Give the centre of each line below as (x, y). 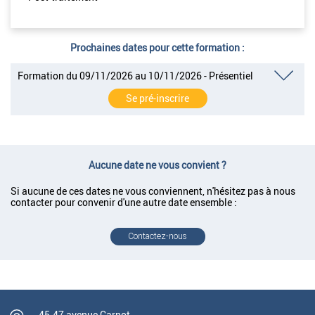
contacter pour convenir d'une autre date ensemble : (124, 202)
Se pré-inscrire (157, 98)
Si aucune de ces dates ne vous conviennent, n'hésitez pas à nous (153, 191)
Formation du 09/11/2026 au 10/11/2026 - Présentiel (135, 75)
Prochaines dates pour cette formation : (157, 47)
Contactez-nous (157, 237)
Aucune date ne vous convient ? (157, 165)
